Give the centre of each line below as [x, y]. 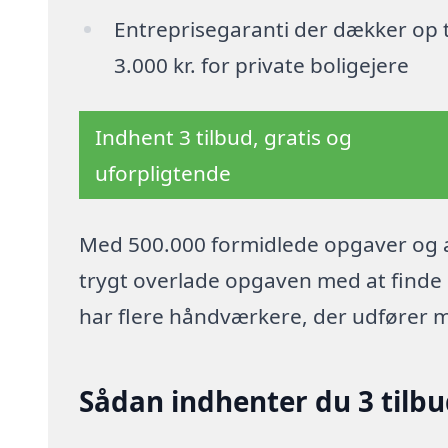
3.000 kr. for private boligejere [261, 65]
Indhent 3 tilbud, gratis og [224, 136]
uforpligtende [163, 172]
